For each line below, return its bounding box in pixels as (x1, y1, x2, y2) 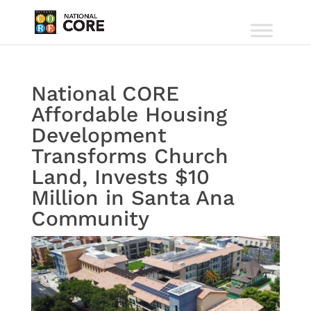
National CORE (31, 81, 179, 106)
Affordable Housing (31, 102, 227, 126)
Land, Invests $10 (31, 165, 210, 189)
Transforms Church (31, 144, 228, 168)
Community (31, 206, 149, 230)
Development (31, 123, 167, 147)
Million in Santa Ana (31, 185, 234, 210)
